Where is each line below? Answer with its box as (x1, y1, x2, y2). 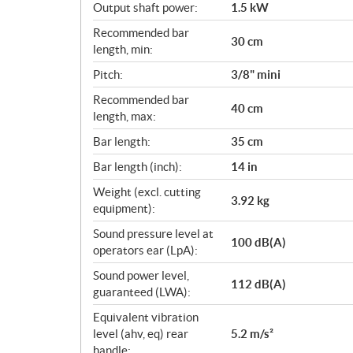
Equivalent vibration (93, 310, 199, 324)
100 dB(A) (231, 235, 286, 249)
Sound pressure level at (93, 227, 214, 240)
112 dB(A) (231, 277, 286, 291)
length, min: (93, 43, 153, 56)
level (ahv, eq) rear (93, 327, 188, 340)
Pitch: (93, 68, 123, 81)
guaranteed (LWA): (93, 285, 191, 299)
